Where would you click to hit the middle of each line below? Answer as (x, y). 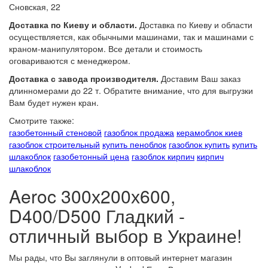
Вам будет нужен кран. (54, 102)
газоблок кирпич (163, 156)
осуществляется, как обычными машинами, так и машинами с (131, 36)
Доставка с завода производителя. (84, 78)
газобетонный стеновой (55, 132)
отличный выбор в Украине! (125, 235)
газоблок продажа (139, 132)
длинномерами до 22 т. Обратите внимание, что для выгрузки (131, 90)
